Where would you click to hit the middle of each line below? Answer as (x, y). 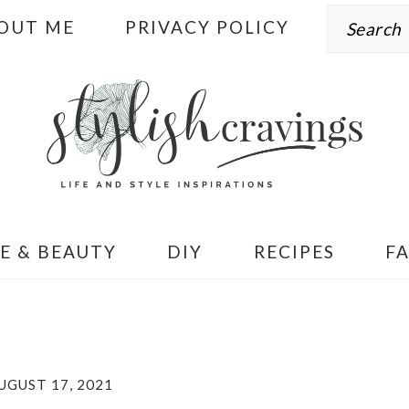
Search (357, 13)
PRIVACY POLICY (208, 27)
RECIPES (294, 251)
